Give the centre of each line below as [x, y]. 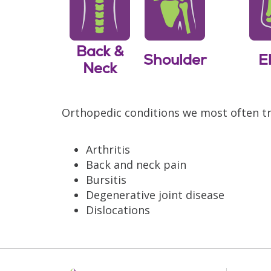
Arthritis [108, 149]
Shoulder [175, 59]
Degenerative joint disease [155, 194]
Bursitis [106, 179]
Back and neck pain [136, 164]
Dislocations [118, 210]
